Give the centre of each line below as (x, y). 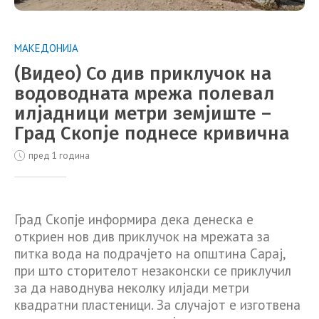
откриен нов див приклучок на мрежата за (142, 236)
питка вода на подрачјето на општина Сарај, (150, 253)
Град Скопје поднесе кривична (152, 134)
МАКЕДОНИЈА (46, 48)
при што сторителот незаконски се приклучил (153, 270)
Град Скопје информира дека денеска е (134, 219)
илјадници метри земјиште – (143, 114)
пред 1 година (58, 156)
